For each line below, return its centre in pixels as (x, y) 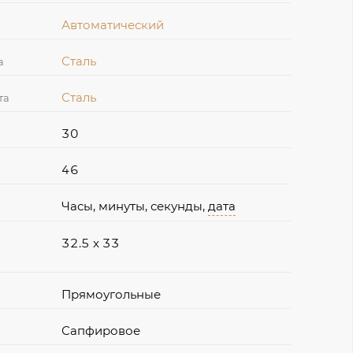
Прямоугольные (111, 294)
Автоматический (113, 24)
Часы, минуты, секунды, (135, 206)
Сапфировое (101, 330)
